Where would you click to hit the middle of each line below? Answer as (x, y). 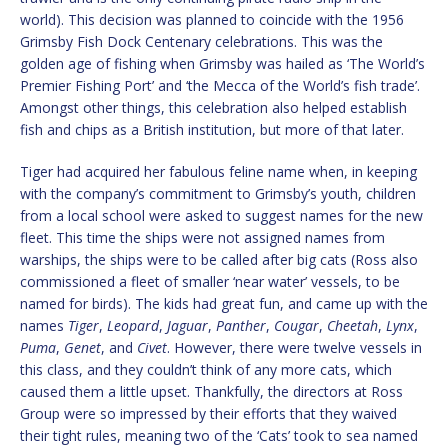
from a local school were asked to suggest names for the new (221, 215)
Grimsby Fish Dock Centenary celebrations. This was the (201, 41)
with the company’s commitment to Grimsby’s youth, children (218, 193)
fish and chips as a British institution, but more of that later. (212, 129)
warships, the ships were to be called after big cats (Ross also (219, 259)
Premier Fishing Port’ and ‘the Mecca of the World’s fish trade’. (220, 85)
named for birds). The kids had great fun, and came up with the (224, 303)
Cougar (296, 325)
